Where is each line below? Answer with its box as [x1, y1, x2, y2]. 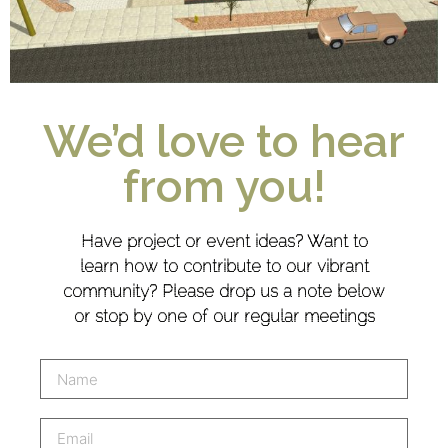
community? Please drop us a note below [63, 281, 385, 302]
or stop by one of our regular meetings [73, 306, 375, 327]
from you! [122, 160, 326, 214]
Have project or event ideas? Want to [80, 231, 368, 252]
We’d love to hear [43, 115, 405, 169]
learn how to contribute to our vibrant [79, 256, 369, 277]
